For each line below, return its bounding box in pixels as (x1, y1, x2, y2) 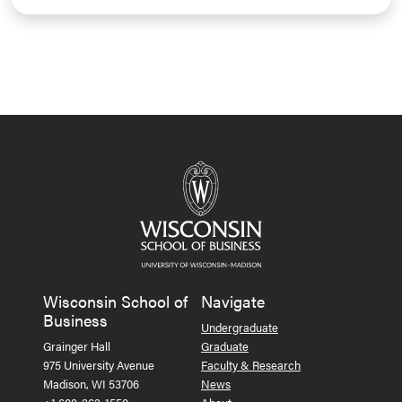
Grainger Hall (43, 337, 110, 355)
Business (43, 309, 108, 332)
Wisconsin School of (43, 290, 188, 313)
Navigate (201, 290, 265, 313)
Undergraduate (201, 319, 278, 336)
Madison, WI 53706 (43, 375, 139, 393)
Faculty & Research (201, 356, 301, 374)
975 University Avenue (43, 356, 154, 374)
